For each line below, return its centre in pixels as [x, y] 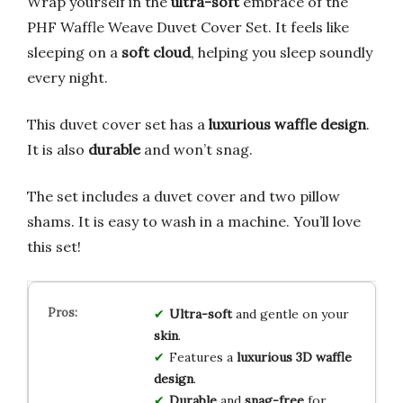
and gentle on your [290, 314]
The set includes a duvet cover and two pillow [184, 197]
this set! [54, 247]
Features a [202, 358]
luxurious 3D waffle [294, 358]
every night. [67, 78]
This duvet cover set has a [118, 125]
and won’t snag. [197, 150]
